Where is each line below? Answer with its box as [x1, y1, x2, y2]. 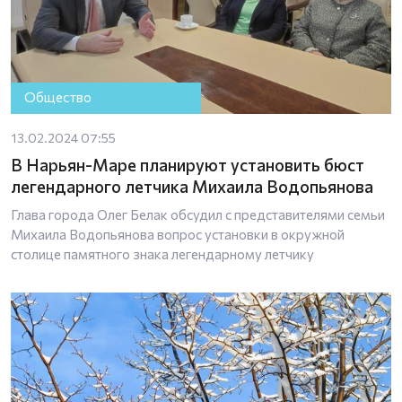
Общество [24, 89, 92, 106]
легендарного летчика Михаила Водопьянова [11, 175, 373, 197]
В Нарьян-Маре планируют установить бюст [11, 153, 364, 175]
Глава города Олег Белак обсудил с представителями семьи [11, 205, 385, 223]
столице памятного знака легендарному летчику [11, 245, 314, 262]
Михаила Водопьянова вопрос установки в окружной [11, 225, 345, 242]
